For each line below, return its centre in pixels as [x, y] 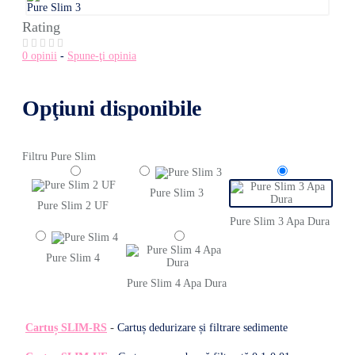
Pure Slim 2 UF [73, 205]
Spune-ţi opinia [102, 55]
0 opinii [40, 55]
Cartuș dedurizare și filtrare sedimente [202, 327]
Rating [41, 27]
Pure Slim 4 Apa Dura [176, 283]
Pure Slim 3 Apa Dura [280, 221]
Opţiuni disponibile [112, 108]
